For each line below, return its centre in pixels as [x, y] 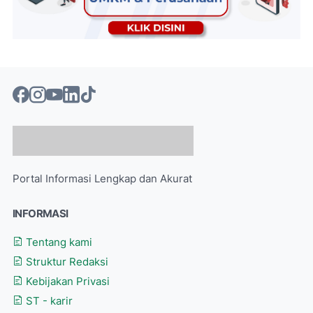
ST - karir [48, 301]
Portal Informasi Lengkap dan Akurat [102, 179]
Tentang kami [58, 242]
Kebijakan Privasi [66, 281]
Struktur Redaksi [66, 262]
